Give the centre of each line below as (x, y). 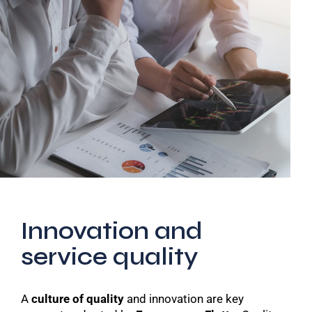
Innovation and (112, 232)
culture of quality (78, 299)
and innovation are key (184, 299)
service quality (110, 257)
